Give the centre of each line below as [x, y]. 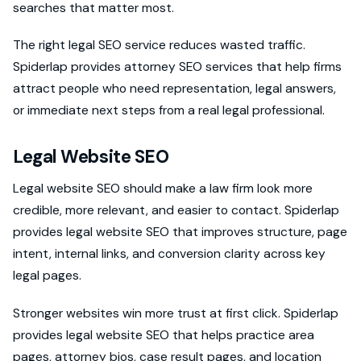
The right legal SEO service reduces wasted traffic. [159, 45]
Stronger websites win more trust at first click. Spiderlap [176, 313]
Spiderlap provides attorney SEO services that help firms [177, 67]
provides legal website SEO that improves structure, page [180, 232]
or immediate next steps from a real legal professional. [169, 110]
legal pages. [47, 276]
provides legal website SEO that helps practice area [164, 334]
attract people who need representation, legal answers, [174, 89]
